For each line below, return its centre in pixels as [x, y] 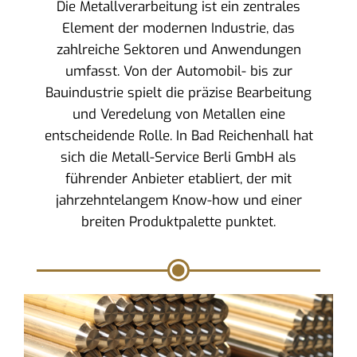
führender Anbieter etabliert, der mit [178, 179]
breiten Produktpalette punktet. [178, 222]
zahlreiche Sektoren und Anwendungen [178, 50]
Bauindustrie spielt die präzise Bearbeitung [178, 93]
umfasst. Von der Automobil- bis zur [178, 71]
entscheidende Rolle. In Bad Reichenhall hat [178, 136]
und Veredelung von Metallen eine [178, 114]
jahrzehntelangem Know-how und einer [178, 200]
